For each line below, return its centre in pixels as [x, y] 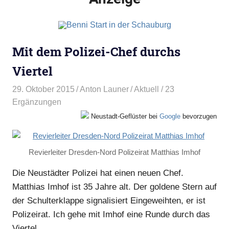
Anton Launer [105, 89]
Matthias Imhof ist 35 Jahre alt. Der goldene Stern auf [114, 187]
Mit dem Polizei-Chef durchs [96, 51]
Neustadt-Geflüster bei [124, 116]
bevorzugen [199, 116]
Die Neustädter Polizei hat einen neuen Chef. [98, 173]
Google [170, 116]
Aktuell [147, 89]
